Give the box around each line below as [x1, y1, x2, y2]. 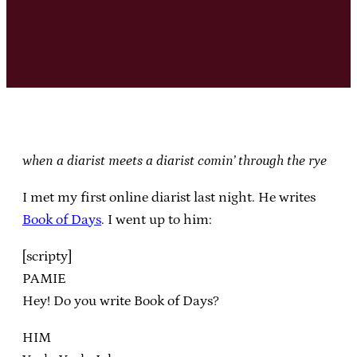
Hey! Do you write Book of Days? [22, 292, 219, 309]
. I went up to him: [101, 211, 212, 228]
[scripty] [22, 248, 72, 265]
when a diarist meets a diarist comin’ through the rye [22, 152, 327, 169]
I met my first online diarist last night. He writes [22, 189, 316, 206]
